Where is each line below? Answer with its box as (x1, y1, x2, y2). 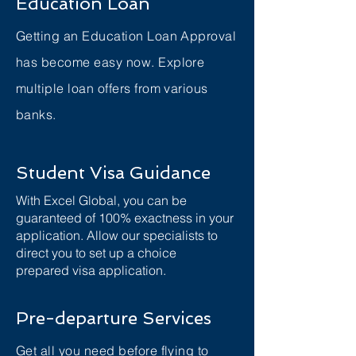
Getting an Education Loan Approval (16, 28, 237, 44)
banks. (16, 106, 56, 122)
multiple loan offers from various (16, 80, 208, 96)
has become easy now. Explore (16, 54, 205, 70)
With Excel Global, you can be (16, 192, 187, 208)
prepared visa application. (16, 262, 166, 278)
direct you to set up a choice (16, 245, 180, 261)
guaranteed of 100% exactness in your (16, 210, 234, 226)
